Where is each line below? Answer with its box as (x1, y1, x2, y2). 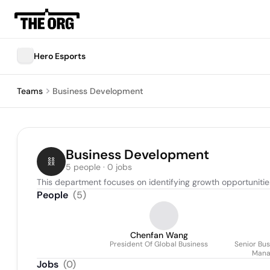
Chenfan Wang (130, 230, 188, 240)
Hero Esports (34, 51, 86, 61)
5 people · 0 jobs (66, 162, 132, 172)
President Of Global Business (110, 239, 208, 249)
